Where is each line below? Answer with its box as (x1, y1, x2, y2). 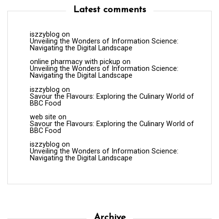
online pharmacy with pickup (30, 58, 120, 66)
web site (30, 112, 56, 121)
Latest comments (73, 5, 146, 15)
